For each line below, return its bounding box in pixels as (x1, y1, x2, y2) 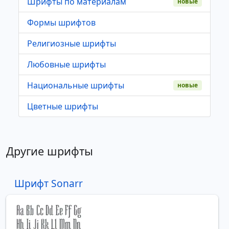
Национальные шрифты (27, 79, 124, 91)
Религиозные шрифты (27, 37, 116, 49)
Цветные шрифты (27, 100, 98, 112)
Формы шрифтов (27, 16, 96, 28)
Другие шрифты (6, 143, 93, 158)
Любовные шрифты (27, 58, 106, 70)
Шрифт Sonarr (14, 176, 83, 190)
